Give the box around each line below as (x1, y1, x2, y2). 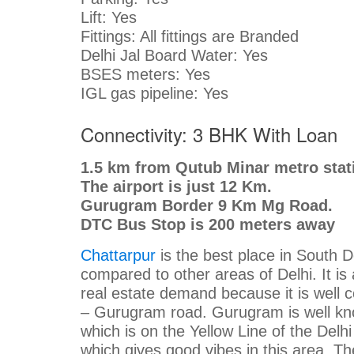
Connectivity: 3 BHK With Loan (81, 119, 337, 148)
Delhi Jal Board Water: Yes (81, 46, 268, 64)
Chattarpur (81, 246, 156, 264)
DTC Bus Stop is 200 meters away (81, 215, 335, 233)
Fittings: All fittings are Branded (81, 27, 299, 45)
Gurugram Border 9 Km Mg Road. (81, 196, 333, 214)
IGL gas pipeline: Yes (81, 84, 233, 102)
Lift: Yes (81, 8, 137, 26)
